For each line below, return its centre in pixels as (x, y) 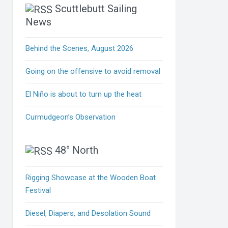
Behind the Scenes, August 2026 (80, 49)
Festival (38, 190)
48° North (77, 150)
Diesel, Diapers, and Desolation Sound (88, 213)
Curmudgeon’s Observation (71, 117)
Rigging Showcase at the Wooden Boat (91, 177)
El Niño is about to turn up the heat (84, 94)
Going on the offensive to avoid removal (93, 72)
